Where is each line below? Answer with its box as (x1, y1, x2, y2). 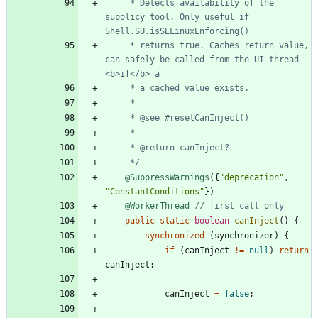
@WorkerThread (125, 200, 190, 211)
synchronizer (214, 230, 274, 241)
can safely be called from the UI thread (105, 54, 299, 65)
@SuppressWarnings (125, 172, 209, 182)
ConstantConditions (110, 186, 199, 197)
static (160, 215, 190, 226)
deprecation (224, 172, 279, 182)
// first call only (194, 200, 284, 211)
